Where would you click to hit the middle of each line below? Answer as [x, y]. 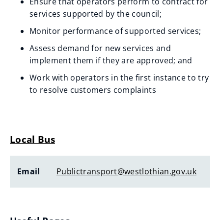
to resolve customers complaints [94, 90]
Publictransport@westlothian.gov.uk [126, 171]
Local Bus [32, 139]
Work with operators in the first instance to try [119, 78]
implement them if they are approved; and [111, 60]
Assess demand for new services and [100, 48]
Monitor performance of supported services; [115, 31]
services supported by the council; [96, 14]
